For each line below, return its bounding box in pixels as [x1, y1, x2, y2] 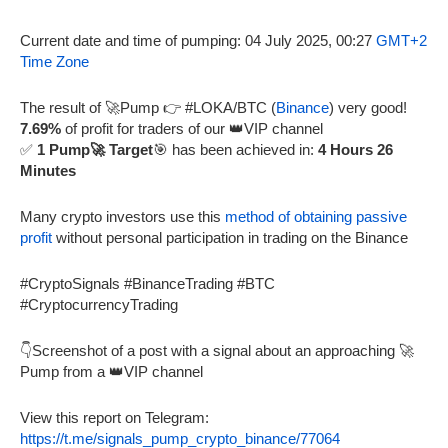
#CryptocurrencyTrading [20, 296, 178, 314]
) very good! [329, 99, 407, 117]
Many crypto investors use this [20, 208, 225, 226]
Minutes [20, 162, 76, 180]
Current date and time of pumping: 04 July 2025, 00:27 [20, 32, 376, 50]
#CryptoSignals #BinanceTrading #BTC [20, 275, 275, 293]
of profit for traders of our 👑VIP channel [61, 120, 323, 138]
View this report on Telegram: [20, 409, 209, 427]
